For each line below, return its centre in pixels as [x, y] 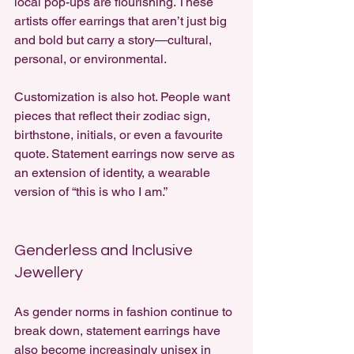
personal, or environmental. [90, 59]
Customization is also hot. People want [124, 97]
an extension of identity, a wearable [114, 173]
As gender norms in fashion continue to [125, 312]
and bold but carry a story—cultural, [115, 40]
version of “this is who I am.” [91, 192]
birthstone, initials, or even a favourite [120, 135]
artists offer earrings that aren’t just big [122, 21]
